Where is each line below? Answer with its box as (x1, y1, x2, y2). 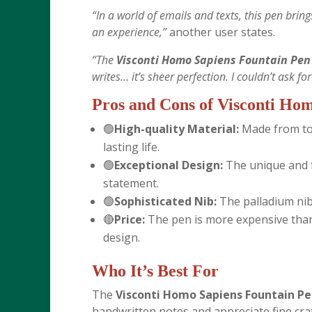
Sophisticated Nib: (114, 194, 217, 209)
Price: (114, 212, 145, 227)
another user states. (166, 24, 275, 40)
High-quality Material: (114, 121, 239, 136)
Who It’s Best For (92, 262, 219, 280)
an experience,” (92, 24, 166, 40)
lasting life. (103, 139, 159, 155)
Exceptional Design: (114, 157, 223, 173)
